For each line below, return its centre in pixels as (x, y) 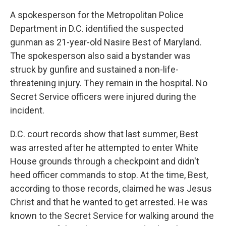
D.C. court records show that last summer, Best (104, 134)
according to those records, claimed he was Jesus (111, 188)
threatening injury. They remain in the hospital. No (109, 83)
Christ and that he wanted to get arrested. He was (109, 202)
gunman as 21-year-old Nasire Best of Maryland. (106, 42)
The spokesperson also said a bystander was (100, 56)
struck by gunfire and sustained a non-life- (94, 69)
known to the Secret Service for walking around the (112, 216)
